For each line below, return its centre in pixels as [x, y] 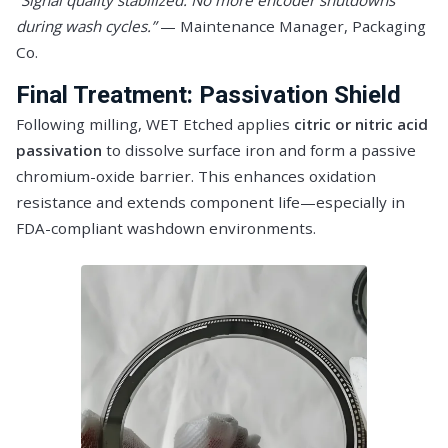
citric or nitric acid [361, 124]
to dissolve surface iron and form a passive [259, 150]
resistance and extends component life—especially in [210, 202]
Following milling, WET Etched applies [155, 124]
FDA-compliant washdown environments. [166, 228]
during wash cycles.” [86, 26]
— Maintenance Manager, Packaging [291, 26]
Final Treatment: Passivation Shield [208, 95]
